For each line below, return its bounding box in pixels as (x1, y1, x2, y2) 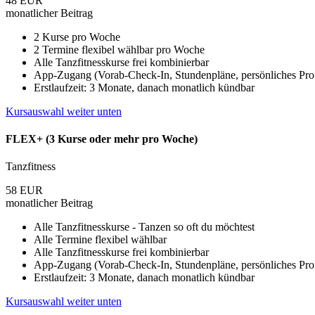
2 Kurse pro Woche (34, 30, 120, 43)
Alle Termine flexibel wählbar (34, 233, 167, 246)
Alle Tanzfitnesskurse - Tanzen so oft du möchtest (34, 221, 255, 233)
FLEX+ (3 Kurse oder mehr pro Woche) (6, 132, 198, 145)
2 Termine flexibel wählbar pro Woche (34, 43, 205, 56)
